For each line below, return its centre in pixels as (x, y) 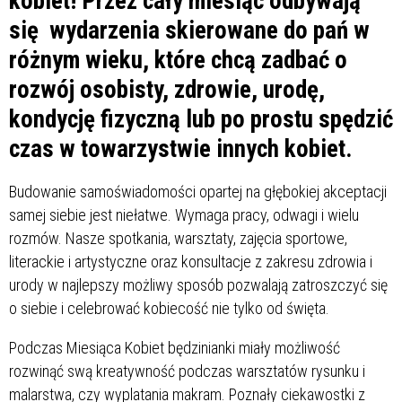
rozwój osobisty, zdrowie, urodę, (167, 89)
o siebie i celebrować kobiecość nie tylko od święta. (169, 308)
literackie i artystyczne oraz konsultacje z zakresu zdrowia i (191, 261)
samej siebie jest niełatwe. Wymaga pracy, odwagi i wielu (184, 214)
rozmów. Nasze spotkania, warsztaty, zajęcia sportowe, (178, 238)
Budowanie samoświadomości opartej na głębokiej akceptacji (198, 191)
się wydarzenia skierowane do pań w (189, 30)
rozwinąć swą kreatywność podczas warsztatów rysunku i (187, 371)
